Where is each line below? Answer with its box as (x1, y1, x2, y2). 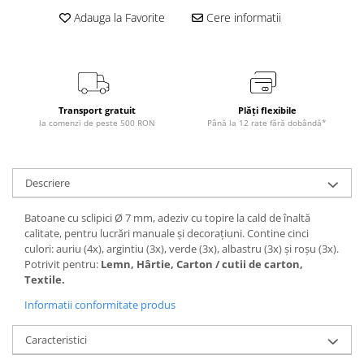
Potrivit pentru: (24, 256, 101, 271)
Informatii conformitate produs (24, 297, 175, 312)
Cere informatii (202, 9, 281, 25)
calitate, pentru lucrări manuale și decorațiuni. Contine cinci (24, 225, 309, 240)
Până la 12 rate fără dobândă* (207, 116, 327, 128)
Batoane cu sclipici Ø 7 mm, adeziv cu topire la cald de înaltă (24, 210, 310, 225)
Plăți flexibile (237, 103, 297, 116)
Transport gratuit (58, 103, 136, 116)
